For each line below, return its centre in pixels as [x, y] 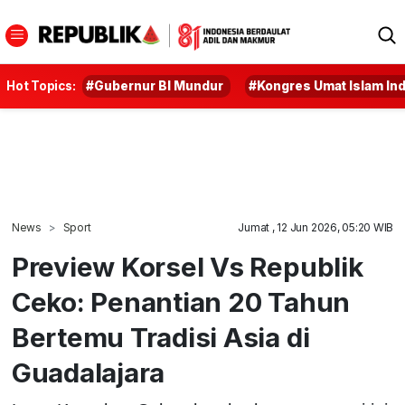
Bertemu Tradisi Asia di [160, 337]
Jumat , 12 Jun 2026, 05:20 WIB [316, 227]
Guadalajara [88, 372]
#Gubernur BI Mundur [155, 86]
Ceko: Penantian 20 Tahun [181, 302]
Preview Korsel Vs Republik [187, 267]
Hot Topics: [41, 86]
